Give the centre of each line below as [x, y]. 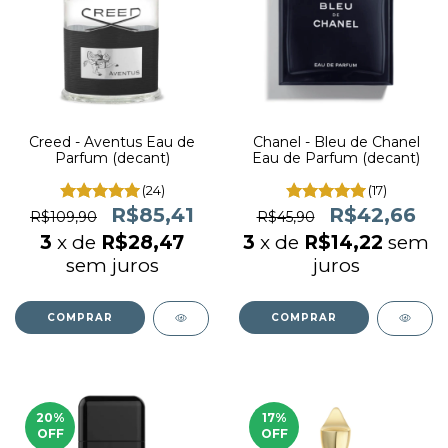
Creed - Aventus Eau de [112, 142]
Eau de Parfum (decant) [336, 158]
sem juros [112, 265]
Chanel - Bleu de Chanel [336, 142]
